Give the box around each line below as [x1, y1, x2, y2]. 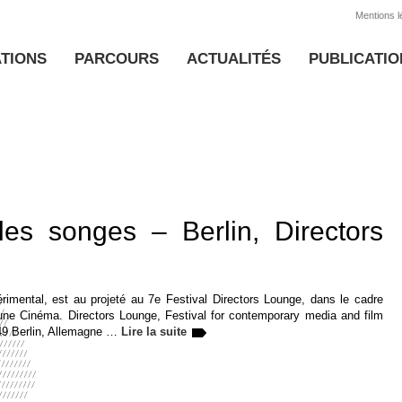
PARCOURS [74, 50, 159, 67]
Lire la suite [121, 325, 187, 338]
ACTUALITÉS [187, 50, 281, 67]
